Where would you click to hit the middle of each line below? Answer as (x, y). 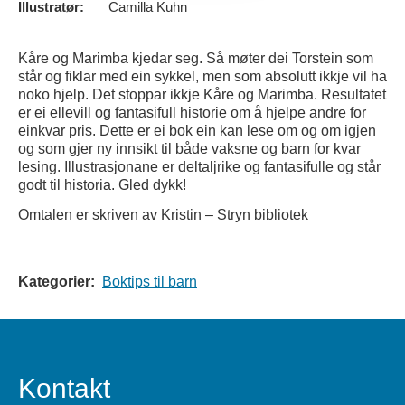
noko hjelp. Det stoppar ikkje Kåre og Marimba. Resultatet (202, 95)
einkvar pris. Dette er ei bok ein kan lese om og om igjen (197, 131)
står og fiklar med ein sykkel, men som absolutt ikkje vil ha (202, 77)
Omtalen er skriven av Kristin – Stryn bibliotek (163, 215)
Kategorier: (60, 282)
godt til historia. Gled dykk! (102, 185)
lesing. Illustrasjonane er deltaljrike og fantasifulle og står (199, 167)
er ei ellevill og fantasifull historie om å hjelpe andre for (192, 113)
